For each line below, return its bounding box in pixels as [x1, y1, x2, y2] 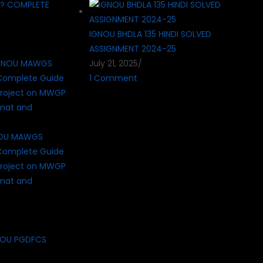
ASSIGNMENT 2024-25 [89, 42, 176, 55]
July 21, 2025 [89, 57, 138, 69]
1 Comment [89, 72, 137, 84]
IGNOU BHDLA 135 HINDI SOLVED [89, 28, 211, 40]
